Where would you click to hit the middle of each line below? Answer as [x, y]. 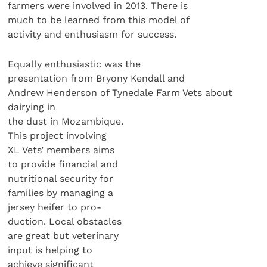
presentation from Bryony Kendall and [97, 79]
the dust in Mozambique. [66, 122]
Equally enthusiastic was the [74, 64]
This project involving [58, 136]
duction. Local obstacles [65, 222]
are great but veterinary [63, 236]
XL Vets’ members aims [61, 150]
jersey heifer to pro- [55, 207]
